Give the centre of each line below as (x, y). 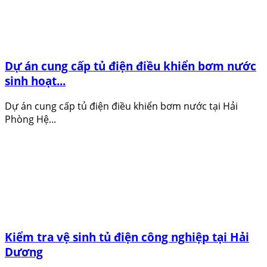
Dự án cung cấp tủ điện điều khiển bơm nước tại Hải (121, 106)
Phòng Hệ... (30, 119)
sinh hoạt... (35, 81)
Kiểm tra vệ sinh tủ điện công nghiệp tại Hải (127, 237)
